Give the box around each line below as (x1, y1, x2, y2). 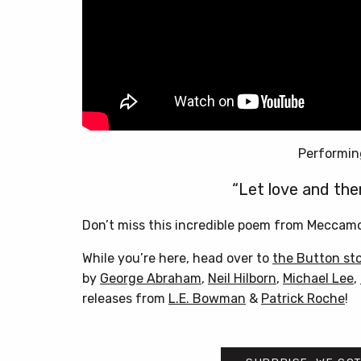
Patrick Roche (261, 290, 345, 306)
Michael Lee (283, 270, 354, 286)
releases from (82, 290, 168, 306)
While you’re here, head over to (82, 250, 272, 266)
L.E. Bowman (168, 290, 246, 306)
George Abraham (100, 270, 201, 286)
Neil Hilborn (208, 270, 276, 286)
